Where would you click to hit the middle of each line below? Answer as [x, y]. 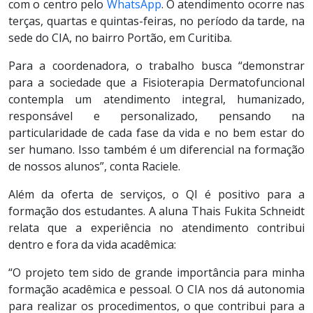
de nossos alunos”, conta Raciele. [94, 166]
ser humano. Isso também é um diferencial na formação [156, 149]
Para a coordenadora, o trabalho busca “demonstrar [156, 65]
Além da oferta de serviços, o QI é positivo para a [156, 194]
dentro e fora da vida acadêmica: [92, 244]
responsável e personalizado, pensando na [156, 116]
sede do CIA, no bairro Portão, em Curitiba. [120, 37]
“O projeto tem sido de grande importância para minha [156, 272]
